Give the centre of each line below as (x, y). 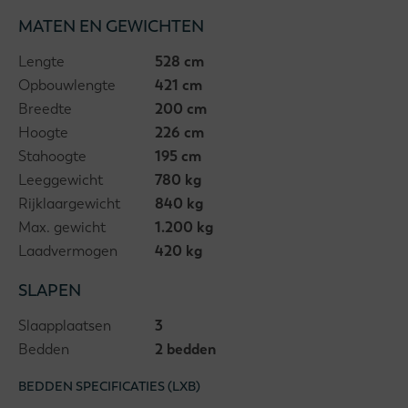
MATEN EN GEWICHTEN (111, 26)
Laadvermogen (68, 251)
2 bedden (185, 349)
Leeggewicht (61, 180)
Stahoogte (52, 156)
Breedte (45, 109)
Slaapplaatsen (65, 326)
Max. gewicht (62, 227)
